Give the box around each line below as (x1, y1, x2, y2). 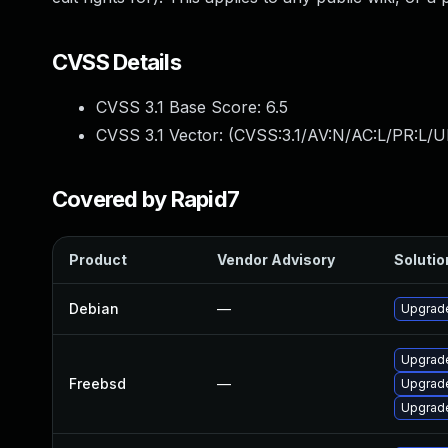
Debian (69, 300, 119, 317)
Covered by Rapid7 (52, 186, 240, 212)
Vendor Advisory (217, 251, 335, 268)
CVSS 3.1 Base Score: (96, 97, 266, 117)
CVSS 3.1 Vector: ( (96, 125, 234, 145)
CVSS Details (52, 49, 181, 75)
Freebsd (69, 375, 126, 392)
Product (69, 251, 127, 268)
